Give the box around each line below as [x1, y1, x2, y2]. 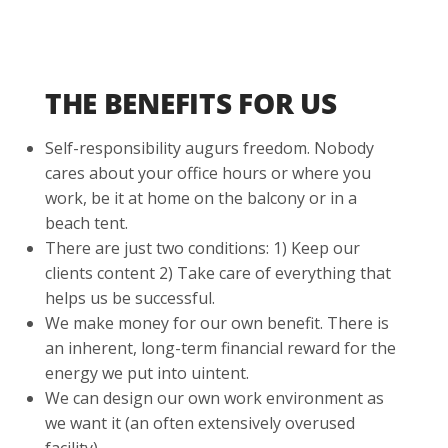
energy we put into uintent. [44, 361, 249, 384]
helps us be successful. [44, 286, 215, 309]
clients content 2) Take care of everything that [44, 261, 391, 284]
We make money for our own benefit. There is [44, 311, 389, 334]
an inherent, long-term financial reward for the [44, 336, 396, 359]
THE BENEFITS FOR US [44, 83, 344, 122]
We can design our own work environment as [44, 386, 384, 409]
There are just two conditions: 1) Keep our [44, 236, 360, 259]
